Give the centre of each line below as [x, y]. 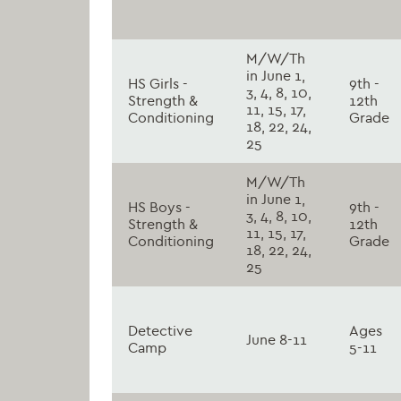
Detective [160, 330]
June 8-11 [277, 339]
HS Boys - [159, 207]
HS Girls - [158, 83]
